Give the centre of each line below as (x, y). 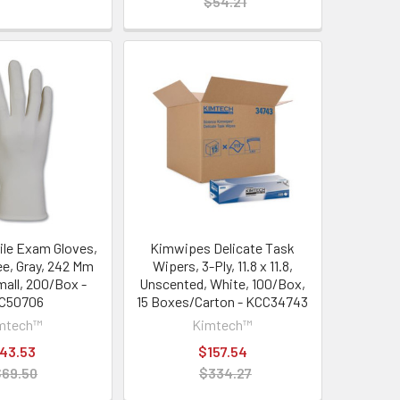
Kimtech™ (223, 324)
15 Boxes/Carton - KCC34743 (223, 301)
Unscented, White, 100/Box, (223, 283)
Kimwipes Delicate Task (223, 247)
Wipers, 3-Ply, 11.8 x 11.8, (222, 265)
